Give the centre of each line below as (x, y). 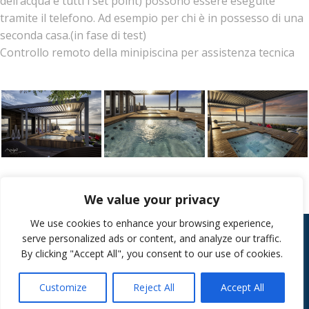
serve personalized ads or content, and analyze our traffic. (152, 238)
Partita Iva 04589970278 (154, 273)
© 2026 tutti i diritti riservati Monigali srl (154, 256)
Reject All (153, 287)
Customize (63, 287)
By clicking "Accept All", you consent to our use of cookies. (152, 253)
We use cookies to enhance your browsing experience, (152, 223)
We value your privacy (152, 199)
